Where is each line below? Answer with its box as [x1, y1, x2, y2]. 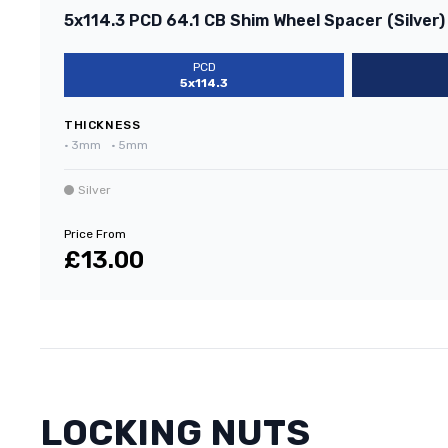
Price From [64, 226, 126, 241]
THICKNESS [64, 117, 141, 132]
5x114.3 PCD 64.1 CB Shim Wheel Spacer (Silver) [64, 10, 445, 30]
